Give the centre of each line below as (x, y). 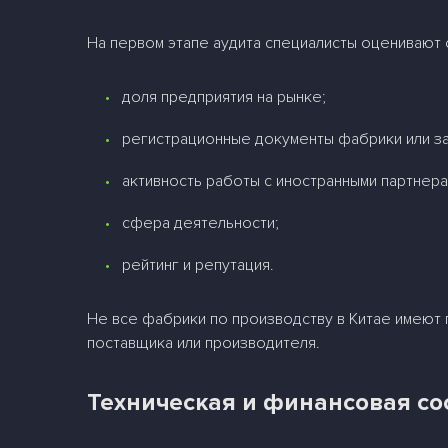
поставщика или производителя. (203, 343)
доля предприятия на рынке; (224, 97)
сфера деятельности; (201, 223)
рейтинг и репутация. (198, 265)
